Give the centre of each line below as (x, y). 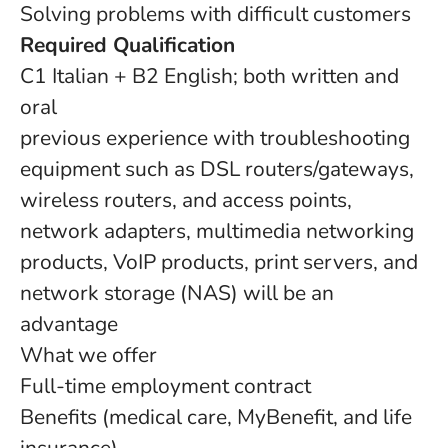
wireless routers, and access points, (186, 200)
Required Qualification (127, 45)
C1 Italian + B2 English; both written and (209, 76)
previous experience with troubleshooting (215, 138)
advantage (69, 324)
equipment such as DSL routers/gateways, (217, 169)
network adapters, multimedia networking (217, 231)
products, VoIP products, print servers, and (219, 262)
